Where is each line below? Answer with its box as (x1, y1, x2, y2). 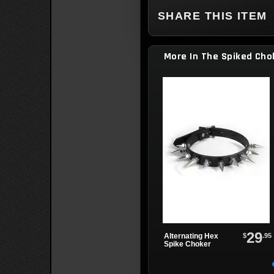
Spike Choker (163, 240, 211, 248)
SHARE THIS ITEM (158, 10, 267, 22)
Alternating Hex (163, 232, 218, 240)
